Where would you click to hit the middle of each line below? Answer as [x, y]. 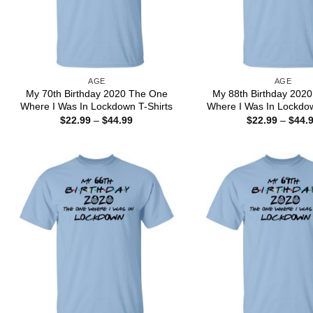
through [150, 149]
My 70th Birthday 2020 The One [96, 93]
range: [147, 130]
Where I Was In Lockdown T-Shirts [97, 106]
